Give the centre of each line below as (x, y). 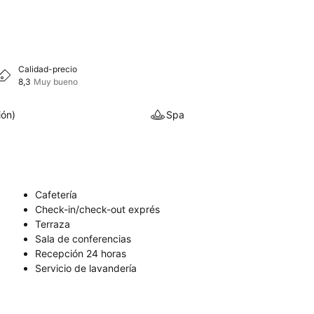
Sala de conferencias (83, 239)
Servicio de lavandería (86, 268)
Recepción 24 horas (81, 253)
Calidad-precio (48, 69)
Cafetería (56, 194)
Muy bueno (56, 82)
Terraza (53, 224)
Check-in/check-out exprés (97, 209)
